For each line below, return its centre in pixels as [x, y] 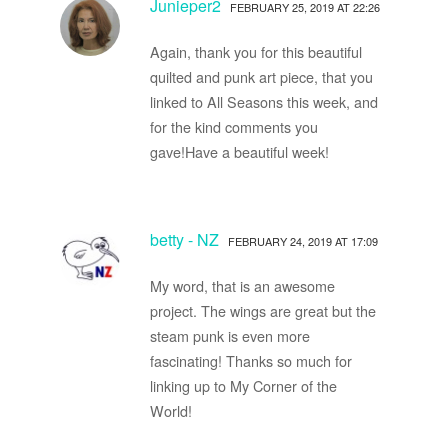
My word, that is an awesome [242, 285]
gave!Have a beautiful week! [239, 151]
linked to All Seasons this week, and [263, 101]
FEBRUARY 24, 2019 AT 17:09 [302, 240]
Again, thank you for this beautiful [255, 51]
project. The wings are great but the [262, 310]
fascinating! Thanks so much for [250, 360]
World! [170, 410]
